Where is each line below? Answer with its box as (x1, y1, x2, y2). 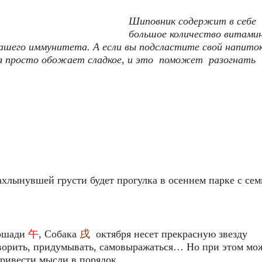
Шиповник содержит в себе (129, 15, 256, 27)
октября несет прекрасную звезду (90, 228, 247, 240)
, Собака (39, 228, 80, 240)
